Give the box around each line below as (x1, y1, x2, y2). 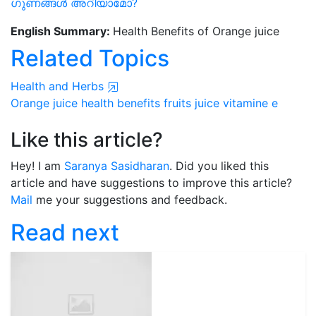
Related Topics (11, 44, 169, 72)
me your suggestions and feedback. (32, 193, 227, 207)
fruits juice (164, 96, 219, 110)
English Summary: (11, 24, 113, 38)
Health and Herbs (11, 79, 107, 93)
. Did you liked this (169, 159, 269, 173)
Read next (11, 219, 119, 246)
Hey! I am (11, 159, 64, 173)
